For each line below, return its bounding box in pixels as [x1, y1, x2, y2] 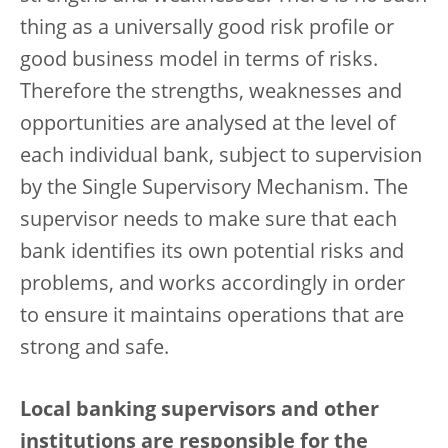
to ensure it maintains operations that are [20, 307, 404, 327]
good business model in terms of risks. [20, 51, 378, 71]
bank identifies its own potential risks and [20, 243, 404, 263]
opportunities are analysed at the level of [20, 115, 396, 135]
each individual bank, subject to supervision [20, 147, 422, 167]
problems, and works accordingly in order [20, 275, 405, 295]
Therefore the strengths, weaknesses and [20, 83, 402, 103]
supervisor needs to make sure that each [20, 211, 397, 231]
